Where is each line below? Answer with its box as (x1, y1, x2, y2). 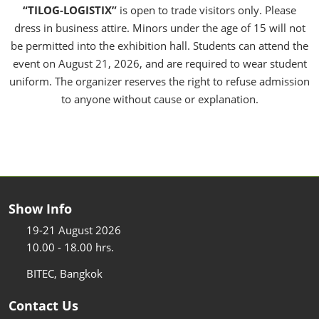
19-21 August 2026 (26, 222, 121, 237)
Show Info (9, 199, 72, 217)
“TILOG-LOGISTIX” (23, 2, 117, 17)
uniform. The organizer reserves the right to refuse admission (9, 73, 310, 88)
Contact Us (9, 296, 78, 314)
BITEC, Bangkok (26, 266, 103, 281)
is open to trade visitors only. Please (117, 2, 296, 17)
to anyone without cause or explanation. (61, 91, 258, 106)
